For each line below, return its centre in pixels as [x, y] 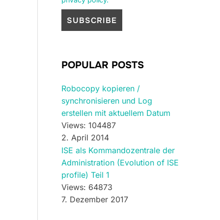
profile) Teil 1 [85, 175]
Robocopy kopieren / [101, 88]
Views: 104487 [89, 125]
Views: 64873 [87, 187]
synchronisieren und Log [107, 100]
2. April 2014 [85, 137]
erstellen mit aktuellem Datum [116, 113]
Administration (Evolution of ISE [120, 162]
